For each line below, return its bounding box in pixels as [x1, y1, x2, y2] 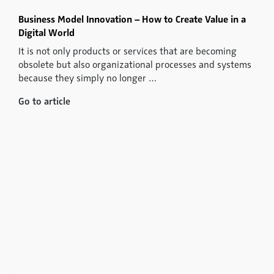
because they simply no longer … [18, 72, 157, 84]
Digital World [18, 26, 75, 39]
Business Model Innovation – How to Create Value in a [18, 13, 246, 26]
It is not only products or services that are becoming [18, 45, 237, 57]
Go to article [18, 95, 73, 108]
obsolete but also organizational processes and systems [18, 58, 251, 71]
